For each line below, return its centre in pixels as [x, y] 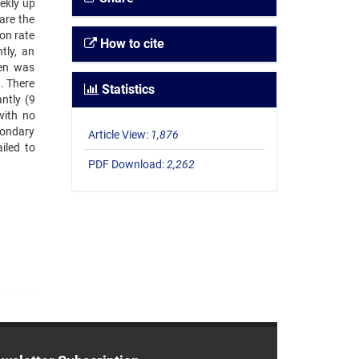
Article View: [119, 135]
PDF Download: [127, 165]
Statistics [126, 90]
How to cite [130, 44]
